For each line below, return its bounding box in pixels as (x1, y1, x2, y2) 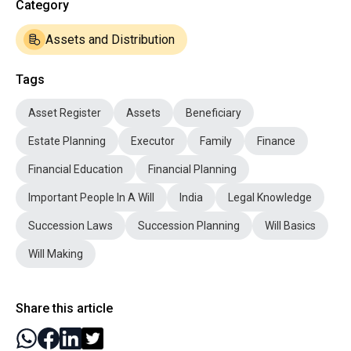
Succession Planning (138, 219, 240, 233)
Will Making (28, 248, 83, 261)
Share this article (16, 301, 113, 317)
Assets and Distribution (45, 31, 175, 47)
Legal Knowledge (228, 191, 312, 204)
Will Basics (265, 219, 316, 233)
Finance (257, 135, 295, 148)
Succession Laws (28, 219, 113, 233)
